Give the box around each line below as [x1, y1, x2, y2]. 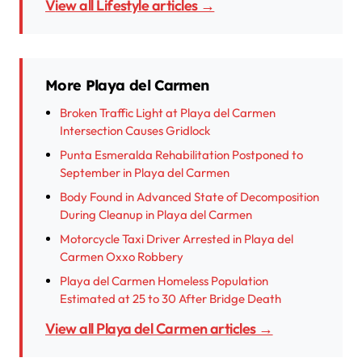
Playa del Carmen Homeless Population [60, 273, 268, 289]
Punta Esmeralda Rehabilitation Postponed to [60, 147, 303, 163]
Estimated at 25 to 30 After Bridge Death [60, 291, 281, 307]
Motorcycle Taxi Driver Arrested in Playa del [60, 231, 293, 247]
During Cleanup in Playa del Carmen [60, 207, 252, 223]
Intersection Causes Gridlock [60, 123, 210, 139]
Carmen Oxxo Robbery [60, 249, 183, 265]
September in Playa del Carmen [60, 165, 229, 181]
